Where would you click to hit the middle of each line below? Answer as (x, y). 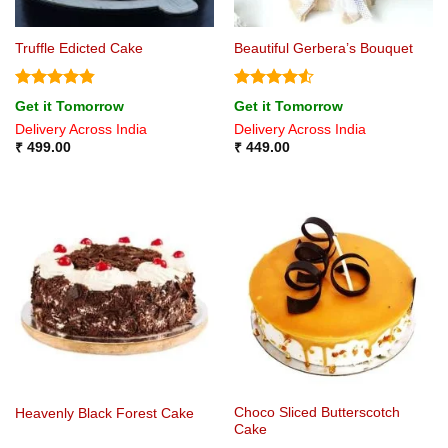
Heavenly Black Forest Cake (104, 413)
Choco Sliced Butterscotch (316, 413)
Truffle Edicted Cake (78, 48)
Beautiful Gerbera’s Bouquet (323, 48)
